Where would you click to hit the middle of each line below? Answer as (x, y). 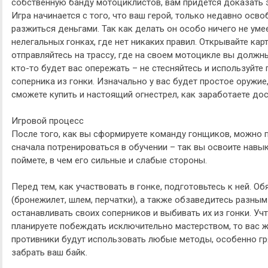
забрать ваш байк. (49, 252)
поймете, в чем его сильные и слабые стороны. (109, 160)
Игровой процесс (48, 121)
